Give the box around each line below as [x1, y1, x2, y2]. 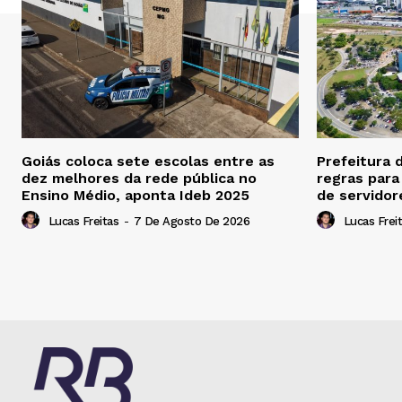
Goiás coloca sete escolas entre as [22, 153, 275, 170]
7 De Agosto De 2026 [133, 214, 249, 229]
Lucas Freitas [48, 214, 118, 229]
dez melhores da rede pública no [22, 170, 257, 188]
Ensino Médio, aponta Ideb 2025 [22, 187, 254, 205]
